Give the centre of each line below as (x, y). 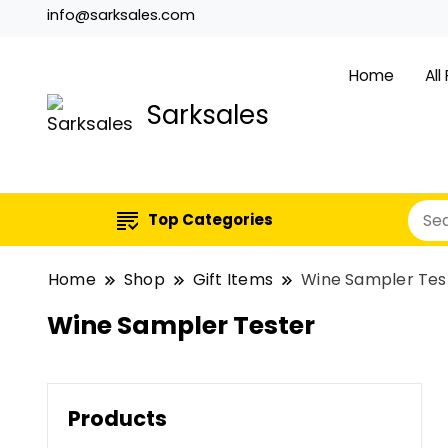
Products (117, 419)
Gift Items (233, 280)
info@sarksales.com (121, 15)
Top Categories (210, 220)
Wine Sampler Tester (181, 326)
